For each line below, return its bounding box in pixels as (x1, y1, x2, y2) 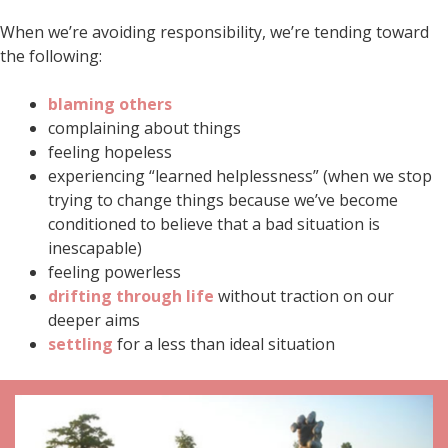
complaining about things (48, 117, 241, 140)
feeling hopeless (48, 141, 172, 164)
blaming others (48, 93, 172, 116)
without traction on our (214, 285, 394, 308)
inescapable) (48, 237, 142, 260)
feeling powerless (48, 261, 181, 284)
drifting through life (48, 285, 214, 308)
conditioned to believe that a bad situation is (48, 213, 380, 236)
